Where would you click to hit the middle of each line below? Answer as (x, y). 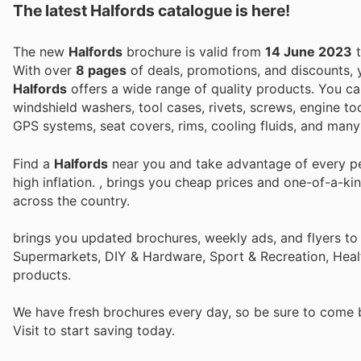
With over (44, 71)
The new (41, 52)
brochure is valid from (194, 52)
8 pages (101, 71)
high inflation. (56, 182)
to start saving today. (109, 330)
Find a (33, 163)
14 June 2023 (309, 52)
